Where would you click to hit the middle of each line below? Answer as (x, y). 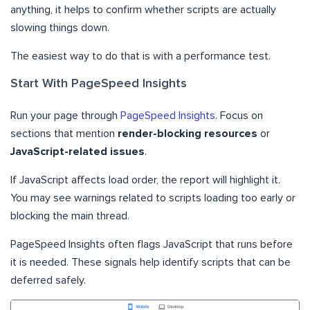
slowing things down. (60, 28)
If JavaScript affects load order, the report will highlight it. (145, 180)
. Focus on (239, 116)
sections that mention (64, 134)
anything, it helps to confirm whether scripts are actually (143, 10)
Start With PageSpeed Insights (99, 84)
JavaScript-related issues (77, 152)
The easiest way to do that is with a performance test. (140, 56)
